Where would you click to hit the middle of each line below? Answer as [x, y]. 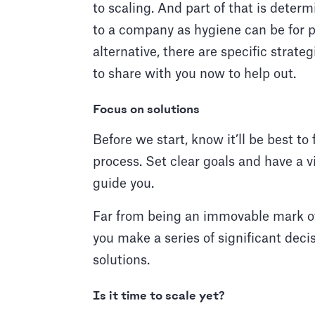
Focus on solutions [146, 110]
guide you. [125, 184]
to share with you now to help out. [196, 74]
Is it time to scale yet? [159, 296]
